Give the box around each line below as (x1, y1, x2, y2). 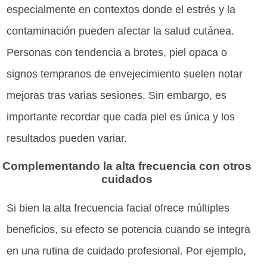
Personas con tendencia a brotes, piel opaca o (7, 46, 228, 58)
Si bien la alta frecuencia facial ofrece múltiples (7, 202, 230, 215)
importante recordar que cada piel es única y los (7, 110, 235, 123)
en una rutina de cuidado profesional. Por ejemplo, (7, 245, 247, 257)
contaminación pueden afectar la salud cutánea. (7, 24, 235, 37)
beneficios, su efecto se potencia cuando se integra (7, 223, 251, 236)
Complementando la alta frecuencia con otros (2, 160, 252, 173)
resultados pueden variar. (7, 132, 128, 144)
